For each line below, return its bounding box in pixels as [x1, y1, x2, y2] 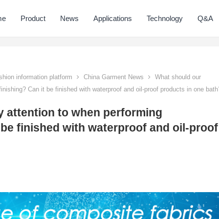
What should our [153, 73, 201, 81]
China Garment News [84, 73, 144, 81]
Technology [147, 14, 183, 22]
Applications [93, 14, 132, 22]
